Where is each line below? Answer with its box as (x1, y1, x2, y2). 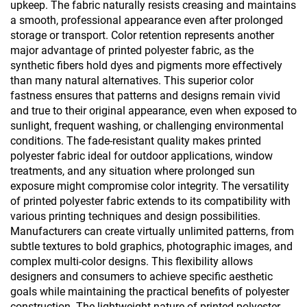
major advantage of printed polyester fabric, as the (10, 44, 254, 57)
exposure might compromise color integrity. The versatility (10, 180, 289, 193)
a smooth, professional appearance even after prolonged (10, 14, 283, 27)
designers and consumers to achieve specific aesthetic (10, 270, 273, 283)
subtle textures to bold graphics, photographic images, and (10, 240, 293, 253)
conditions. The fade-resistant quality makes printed (10, 134, 261, 147)
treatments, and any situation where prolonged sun (10, 164, 255, 177)
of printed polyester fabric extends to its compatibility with (10, 195, 291, 208)
